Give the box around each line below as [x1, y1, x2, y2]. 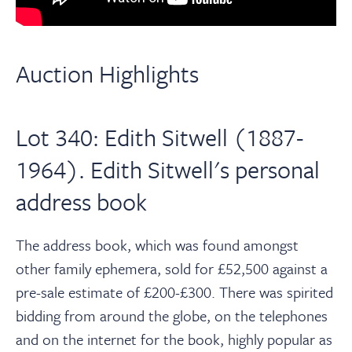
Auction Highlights [16, 56, 199, 90]
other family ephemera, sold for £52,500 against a [16, 257, 328, 279]
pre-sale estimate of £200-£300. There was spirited [16, 280, 333, 302]
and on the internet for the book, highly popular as [16, 328, 332, 350]
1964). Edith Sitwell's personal [16, 152, 320, 186]
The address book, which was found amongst [16, 233, 299, 255]
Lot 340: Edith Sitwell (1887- [16, 119, 303, 154]
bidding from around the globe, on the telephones [16, 304, 328, 326]
